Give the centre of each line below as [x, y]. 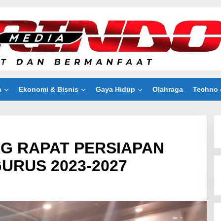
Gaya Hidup [115, 89]
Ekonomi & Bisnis [49, 89]
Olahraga [168, 89]
